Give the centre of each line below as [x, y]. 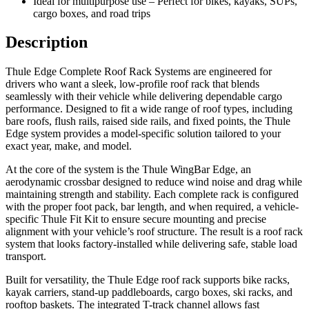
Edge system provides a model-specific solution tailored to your [143, 134]
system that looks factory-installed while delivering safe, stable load [151, 244]
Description [47, 42]
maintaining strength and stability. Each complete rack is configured [152, 195]
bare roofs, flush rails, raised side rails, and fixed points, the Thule [148, 121]
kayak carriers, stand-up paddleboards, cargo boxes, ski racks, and [149, 292]
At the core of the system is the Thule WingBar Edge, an [128, 170]
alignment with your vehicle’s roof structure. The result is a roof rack [154, 232]
